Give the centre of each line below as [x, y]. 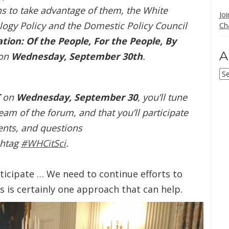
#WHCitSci [43, 143]
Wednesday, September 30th [77, 56]
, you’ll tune [162, 97]
